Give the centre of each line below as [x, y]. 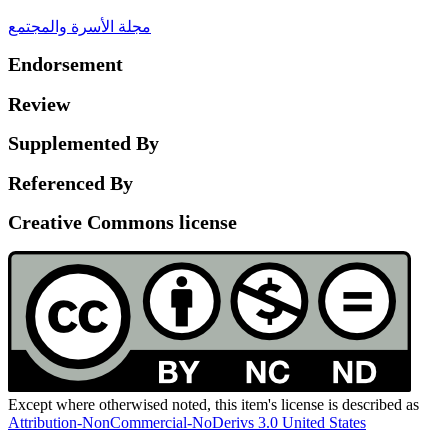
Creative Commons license [122, 222]
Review [39, 103]
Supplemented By [83, 143]
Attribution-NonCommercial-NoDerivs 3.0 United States [187, 422]
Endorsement [65, 63]
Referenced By [70, 182]
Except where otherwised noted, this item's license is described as [213, 404]
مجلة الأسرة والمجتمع [79, 27]
